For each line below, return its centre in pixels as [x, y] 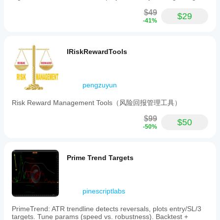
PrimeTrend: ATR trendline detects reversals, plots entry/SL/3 [107, 209]
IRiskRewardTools [97, 52]
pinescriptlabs [104, 191]
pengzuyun [100, 85]
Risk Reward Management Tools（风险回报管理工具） [96, 103]
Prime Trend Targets [100, 158]
